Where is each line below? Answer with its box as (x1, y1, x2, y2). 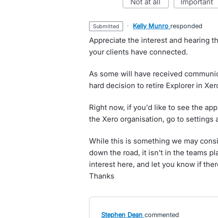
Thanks (89, 171, 114, 181)
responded (170, 22, 203, 30)
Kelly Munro (133, 22, 169, 30)
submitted (96, 23, 120, 30)
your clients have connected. (89, 47, 188, 56)
